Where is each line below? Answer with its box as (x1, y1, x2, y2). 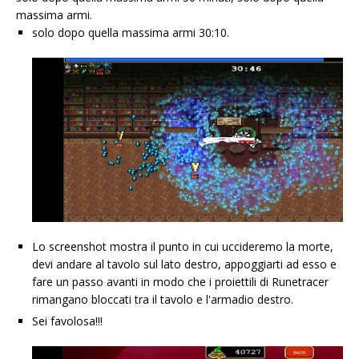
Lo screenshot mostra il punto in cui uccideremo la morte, (32, 239, 333, 254)
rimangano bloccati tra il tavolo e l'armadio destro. (32, 292, 293, 307)
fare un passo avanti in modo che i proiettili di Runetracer (32, 274, 329, 289)
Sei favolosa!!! (32, 313, 103, 329)
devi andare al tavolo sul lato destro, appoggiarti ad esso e (32, 256, 337, 272)
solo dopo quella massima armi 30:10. (32, 24, 229, 40)
